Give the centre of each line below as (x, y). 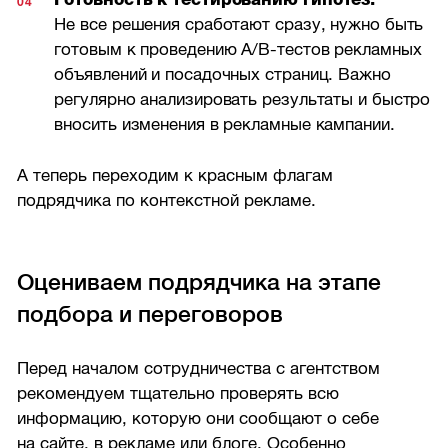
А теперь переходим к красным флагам (175, 175)
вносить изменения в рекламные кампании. (224, 125)
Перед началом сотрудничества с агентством (199, 368)
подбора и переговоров (150, 314)
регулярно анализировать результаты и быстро (242, 100)
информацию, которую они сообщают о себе (198, 418)
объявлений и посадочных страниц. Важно (222, 75)
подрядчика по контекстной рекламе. (167, 200)
